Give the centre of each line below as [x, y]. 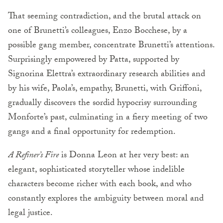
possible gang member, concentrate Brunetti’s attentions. [111, 46]
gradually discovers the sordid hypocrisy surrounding [103, 104]
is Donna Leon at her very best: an [124, 156]
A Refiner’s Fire [33, 156]
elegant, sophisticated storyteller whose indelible [96, 170]
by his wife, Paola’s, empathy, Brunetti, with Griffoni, [105, 89]
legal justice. [30, 214]
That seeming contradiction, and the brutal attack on [105, 17]
